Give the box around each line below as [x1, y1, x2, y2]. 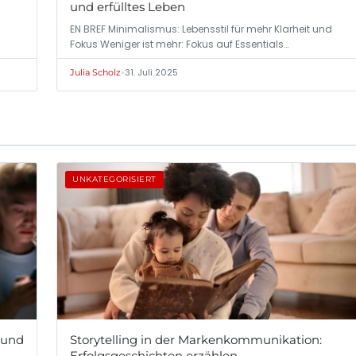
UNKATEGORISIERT [72, 174, 157, 185]
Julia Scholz [70, 67, 121, 79]
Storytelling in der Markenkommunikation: [70, 331, 322, 347]
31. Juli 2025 [125, 66, 178, 79]
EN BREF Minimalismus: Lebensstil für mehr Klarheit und [70, 22, 332, 37]
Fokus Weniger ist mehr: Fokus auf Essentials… [70, 37, 288, 52]
